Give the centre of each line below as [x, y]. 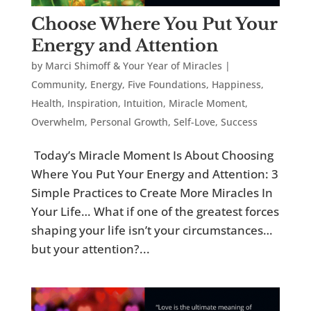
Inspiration [92, 103]
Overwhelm [58, 122]
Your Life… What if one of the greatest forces [155, 212]
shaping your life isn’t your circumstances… [152, 230]
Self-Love [194, 122]
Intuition [143, 103]
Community [58, 85]
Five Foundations [167, 85]
